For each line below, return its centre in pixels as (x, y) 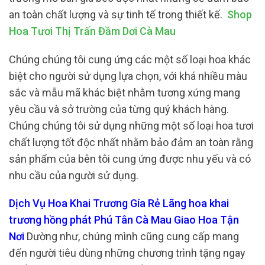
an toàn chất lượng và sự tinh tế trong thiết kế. (118, 15)
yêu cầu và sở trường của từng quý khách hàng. (119, 109)
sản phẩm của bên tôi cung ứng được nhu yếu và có (130, 159)
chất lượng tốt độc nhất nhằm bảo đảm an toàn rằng (131, 142)
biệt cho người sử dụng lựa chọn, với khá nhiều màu (128, 76)
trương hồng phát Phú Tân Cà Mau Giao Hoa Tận (124, 220)
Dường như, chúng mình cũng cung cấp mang (133, 237)
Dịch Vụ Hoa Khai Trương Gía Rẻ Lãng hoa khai (119, 203)
